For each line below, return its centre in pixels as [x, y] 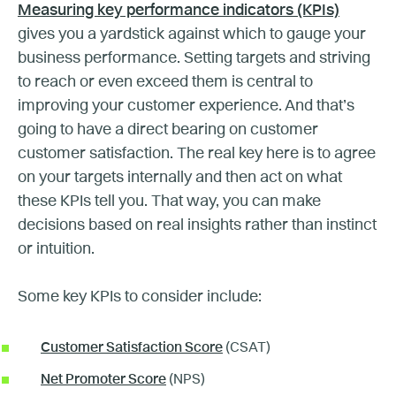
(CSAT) [247, 348]
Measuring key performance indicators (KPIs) [179, 10]
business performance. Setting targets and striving [194, 58]
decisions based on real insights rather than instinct [197, 225]
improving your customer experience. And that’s [186, 106]
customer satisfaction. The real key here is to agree [197, 153]
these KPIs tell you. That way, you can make [169, 201]
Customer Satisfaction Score [132, 348]
